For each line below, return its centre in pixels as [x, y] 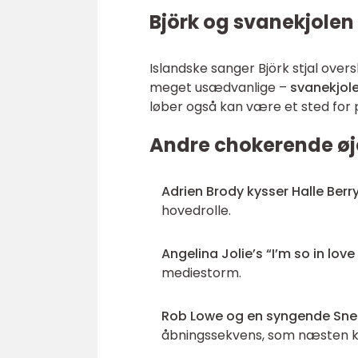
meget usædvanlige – [220, 88]
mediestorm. [201, 273]
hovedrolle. [196, 211]
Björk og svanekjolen [252, 22]
